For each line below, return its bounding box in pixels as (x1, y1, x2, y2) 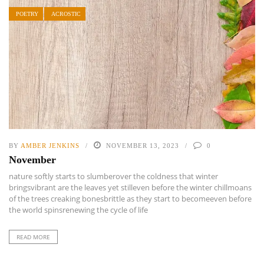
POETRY (16, 10, 38, 17)
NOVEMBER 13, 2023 (106, 141, 179, 149)
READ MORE (16, 232, 50, 241)
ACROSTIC (51, 10, 81, 17)
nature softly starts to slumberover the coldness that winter (9, 170, 218, 181)
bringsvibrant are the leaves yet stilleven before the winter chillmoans (9, 181, 252, 193)
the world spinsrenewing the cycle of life (9, 204, 148, 215)
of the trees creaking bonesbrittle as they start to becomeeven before (9, 193, 252, 204)
